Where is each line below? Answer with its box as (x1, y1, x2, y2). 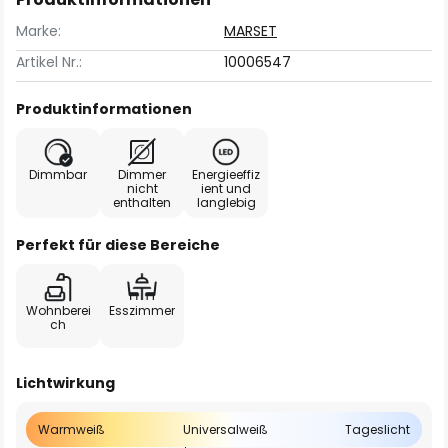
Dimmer (118, 166, 166, 183)
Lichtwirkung (16, 373, 115, 393)
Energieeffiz (192, 166, 260, 183)
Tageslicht (345, 421, 410, 438)
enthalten (113, 194, 171, 211)
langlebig (196, 194, 256, 211)
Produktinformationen (16, 99, 192, 119)
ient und (201, 180, 251, 197)
